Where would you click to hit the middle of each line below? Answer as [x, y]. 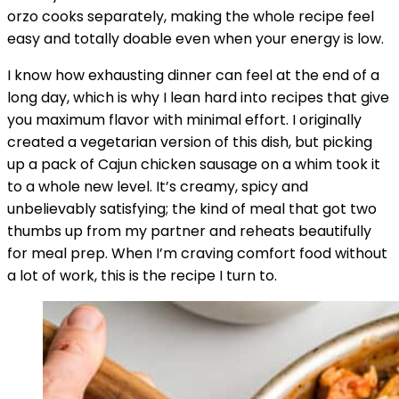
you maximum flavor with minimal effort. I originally [184, 120]
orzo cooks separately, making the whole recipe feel [191, 16]
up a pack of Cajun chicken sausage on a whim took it [194, 164]
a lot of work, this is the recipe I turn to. [142, 276]
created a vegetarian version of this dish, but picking [190, 142]
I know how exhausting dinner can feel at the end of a [193, 75]
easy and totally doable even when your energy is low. [195, 39]
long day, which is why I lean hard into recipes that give [198, 98]
